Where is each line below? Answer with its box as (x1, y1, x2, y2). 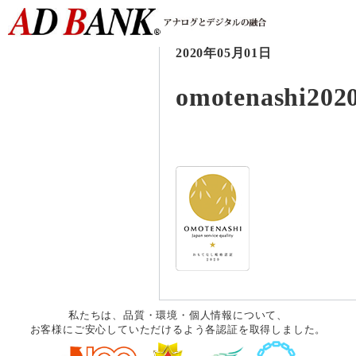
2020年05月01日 (176, 46, 272, 60)
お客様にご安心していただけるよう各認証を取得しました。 (29, 323, 327, 335)
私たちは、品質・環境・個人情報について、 (68, 308, 288, 321)
